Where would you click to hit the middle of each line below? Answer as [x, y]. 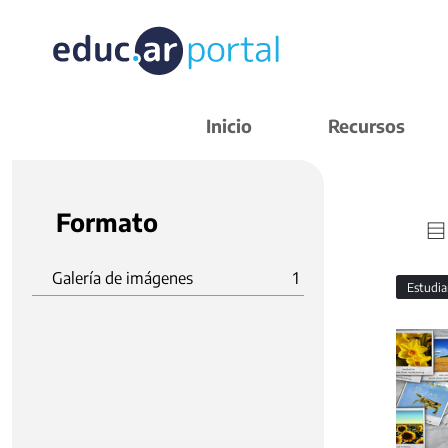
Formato [107, 222]
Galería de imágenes [122, 278]
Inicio [229, 125]
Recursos [366, 125]
